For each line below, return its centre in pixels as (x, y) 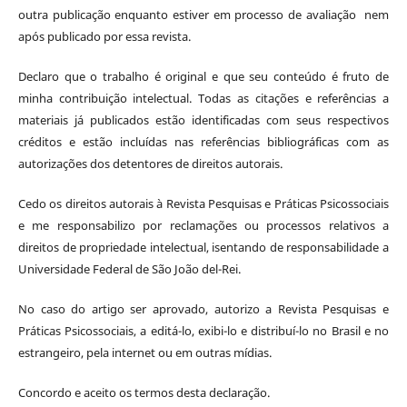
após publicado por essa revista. (104, 36)
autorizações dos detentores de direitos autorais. (150, 163)
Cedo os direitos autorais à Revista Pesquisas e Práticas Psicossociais (203, 203)
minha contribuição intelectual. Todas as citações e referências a (203, 98)
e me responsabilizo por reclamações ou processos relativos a (203, 225)
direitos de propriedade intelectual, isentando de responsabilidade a (203, 247)
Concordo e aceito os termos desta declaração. (144, 392)
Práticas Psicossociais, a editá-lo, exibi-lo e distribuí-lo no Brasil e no (203, 330)
